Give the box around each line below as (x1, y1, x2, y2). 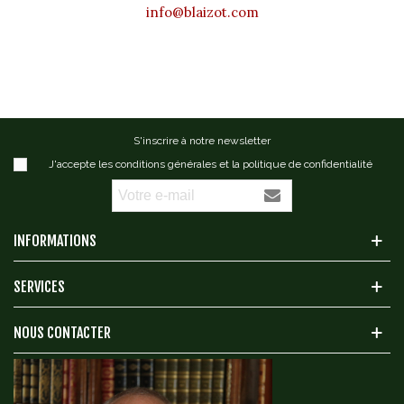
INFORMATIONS (14, 231, 96, 250)
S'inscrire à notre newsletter (133, 133, 271, 147)
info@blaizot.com (145, 3, 259, 21)
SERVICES (14, 277, 65, 296)
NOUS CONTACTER (14, 323, 111, 342)
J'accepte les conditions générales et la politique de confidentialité (49, 157, 372, 170)
